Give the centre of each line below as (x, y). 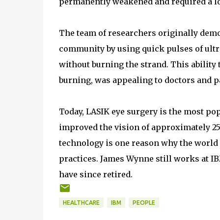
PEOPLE (144, 203)
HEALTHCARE (81, 203)
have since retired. (96, 174)
